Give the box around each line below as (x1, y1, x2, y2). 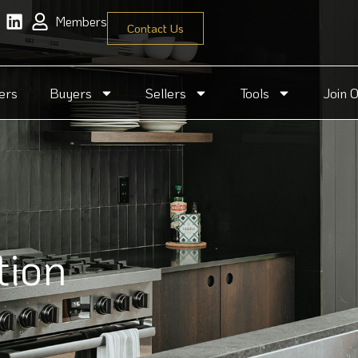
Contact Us (127, 20, 184, 36)
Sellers (145, 84, 186, 102)
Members (55, 13, 107, 30)
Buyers (50, 84, 92, 102)
